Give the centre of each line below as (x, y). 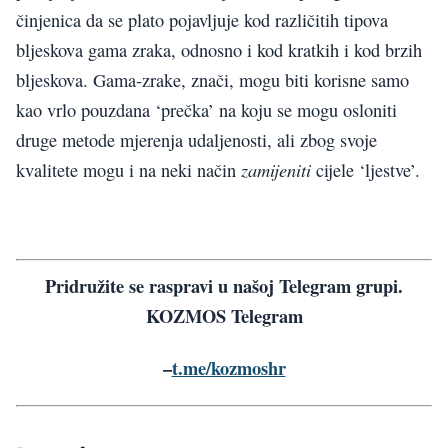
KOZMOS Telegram (224, 315)
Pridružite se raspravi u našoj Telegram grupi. (224, 285)
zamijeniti (278, 169)
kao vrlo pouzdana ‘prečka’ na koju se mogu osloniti (206, 109)
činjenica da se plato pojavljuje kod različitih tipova (202, 19)
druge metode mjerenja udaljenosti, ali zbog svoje (196, 139)
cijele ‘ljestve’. (368, 169)
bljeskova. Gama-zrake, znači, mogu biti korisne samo (212, 79)
